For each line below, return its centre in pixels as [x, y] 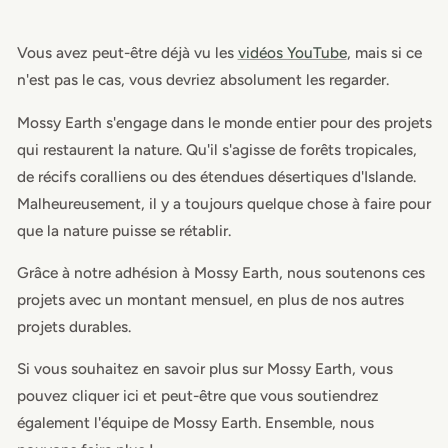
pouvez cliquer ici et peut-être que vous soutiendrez [197, 396]
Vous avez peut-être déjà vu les [127, 53]
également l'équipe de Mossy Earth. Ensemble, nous [195, 423]
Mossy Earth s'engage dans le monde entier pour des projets [224, 122]
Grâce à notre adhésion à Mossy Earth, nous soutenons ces [220, 272]
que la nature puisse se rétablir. [123, 230]
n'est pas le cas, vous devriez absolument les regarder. [202, 80]
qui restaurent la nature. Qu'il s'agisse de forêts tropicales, [216, 149]
